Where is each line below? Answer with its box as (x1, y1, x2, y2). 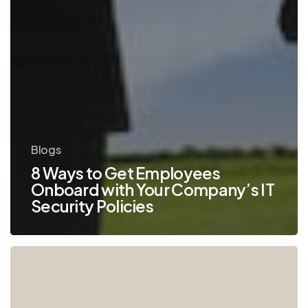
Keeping (9, 269, 56, 285)
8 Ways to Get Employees (30, 163, 220, 184)
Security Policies (30, 196, 154, 217)
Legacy (9, 289, 50, 305)
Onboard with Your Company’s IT (30, 179, 274, 200)
